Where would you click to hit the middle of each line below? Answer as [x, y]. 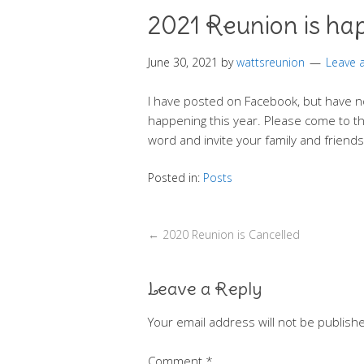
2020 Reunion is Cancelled [230, 234]
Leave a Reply [205, 288]
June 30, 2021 [183, 62]
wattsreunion [271, 62]
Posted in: [175, 177]
